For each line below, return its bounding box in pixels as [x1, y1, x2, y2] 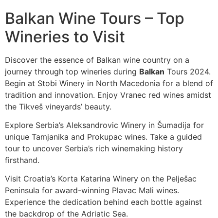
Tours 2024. [164, 66, 211, 76]
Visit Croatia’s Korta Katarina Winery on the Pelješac [5, 174, 197, 184]
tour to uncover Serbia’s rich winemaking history [5, 143, 183, 153]
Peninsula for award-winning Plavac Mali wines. [5, 185, 179, 196]
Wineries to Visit [5, 27, 125, 46]
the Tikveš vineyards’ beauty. [5, 101, 111, 111]
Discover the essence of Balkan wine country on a [5, 54, 189, 65]
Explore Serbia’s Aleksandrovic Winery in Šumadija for [5, 120, 204, 130]
